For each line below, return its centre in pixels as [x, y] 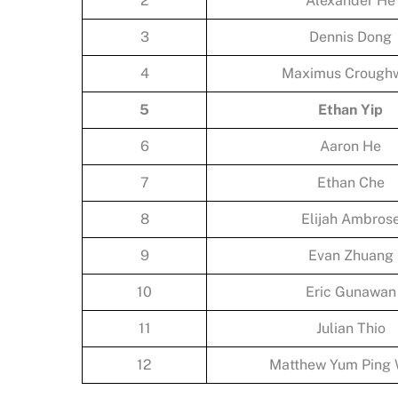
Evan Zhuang [350, 255]
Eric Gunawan [350, 291]
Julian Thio [350, 328]
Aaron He [350, 146]
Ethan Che [350, 182]
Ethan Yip [350, 109]
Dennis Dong [350, 36]
